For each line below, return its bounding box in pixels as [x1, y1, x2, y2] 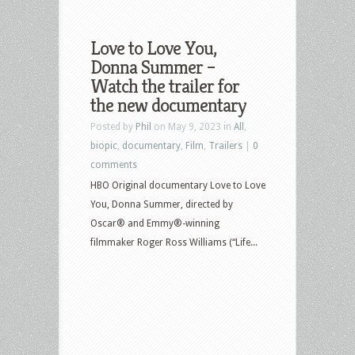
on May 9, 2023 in [151, 120, 234, 132]
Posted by [90, 120, 136, 132]
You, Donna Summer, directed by [90, 198, 233, 210]
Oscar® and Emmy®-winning [90, 217, 219, 229]
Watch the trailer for [90, 74, 239, 98]
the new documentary [90, 93, 246, 117]
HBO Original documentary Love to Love [90, 179, 265, 191]
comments [90, 158, 137, 170]
